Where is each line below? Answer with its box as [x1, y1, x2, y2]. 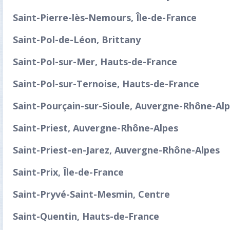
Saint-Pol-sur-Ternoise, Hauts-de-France [13, 78, 199, 90]
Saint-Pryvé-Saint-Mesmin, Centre [13, 188, 170, 200]
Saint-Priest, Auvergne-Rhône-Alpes [13, 122, 178, 134]
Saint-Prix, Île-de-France [13, 166, 124, 178]
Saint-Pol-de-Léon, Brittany [13, 33, 141, 46]
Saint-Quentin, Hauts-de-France [13, 210, 159, 222]
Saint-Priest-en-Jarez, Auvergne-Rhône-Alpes [13, 144, 220, 156]
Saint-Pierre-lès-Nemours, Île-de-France [13, 11, 197, 24]
